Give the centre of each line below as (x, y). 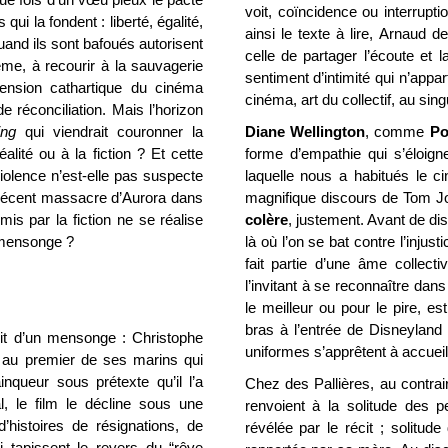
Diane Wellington (305, 131)
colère (266, 219)
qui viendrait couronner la (110, 131)
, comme (397, 131)
